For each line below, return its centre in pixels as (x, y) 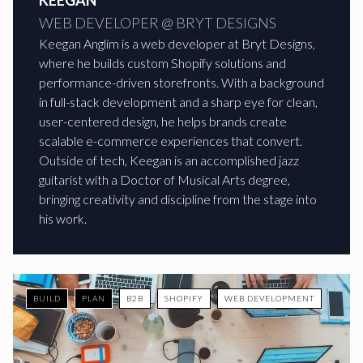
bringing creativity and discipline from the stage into (178, 199)
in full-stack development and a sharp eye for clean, (178, 102)
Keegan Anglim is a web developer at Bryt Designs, (177, 43)
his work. (63, 218)
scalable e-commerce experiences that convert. (171, 141)
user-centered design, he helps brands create (163, 121)
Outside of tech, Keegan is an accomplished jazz (169, 160)
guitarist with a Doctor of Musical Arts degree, (164, 179)
